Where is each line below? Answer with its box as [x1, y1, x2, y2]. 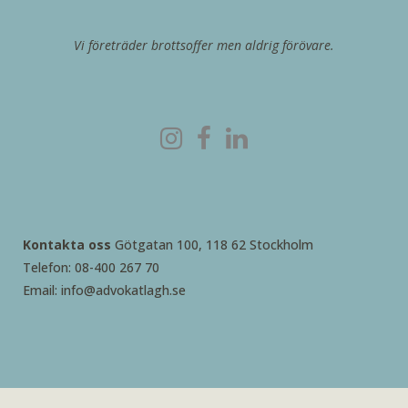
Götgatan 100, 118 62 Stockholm [111, 236, 313, 253]
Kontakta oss [23, 236, 111, 253]
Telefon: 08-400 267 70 [23, 259, 159, 276]
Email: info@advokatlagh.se [23, 281, 186, 299]
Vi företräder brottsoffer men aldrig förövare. [74, 36, 334, 54]
